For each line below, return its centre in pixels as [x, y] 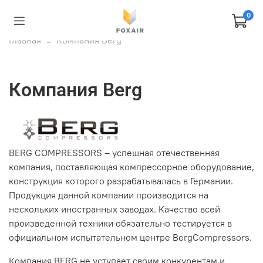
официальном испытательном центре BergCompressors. [130, 237]
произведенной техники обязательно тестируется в [120, 223]
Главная [25, 40]
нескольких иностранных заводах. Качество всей [114, 209]
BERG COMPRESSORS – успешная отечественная [114, 152]
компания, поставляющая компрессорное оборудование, [131, 166]
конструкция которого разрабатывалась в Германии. [121, 181]
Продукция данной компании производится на [109, 195]
